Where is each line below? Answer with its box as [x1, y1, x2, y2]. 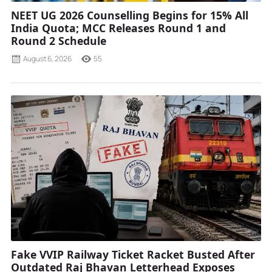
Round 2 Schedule [11, 33, 106, 49]
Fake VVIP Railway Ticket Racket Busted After [11, 247, 255, 262]
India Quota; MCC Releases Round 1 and [11, 21, 226, 36]
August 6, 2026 [23, 53, 72, 64]
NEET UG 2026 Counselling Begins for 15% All [11, 8, 248, 23]
